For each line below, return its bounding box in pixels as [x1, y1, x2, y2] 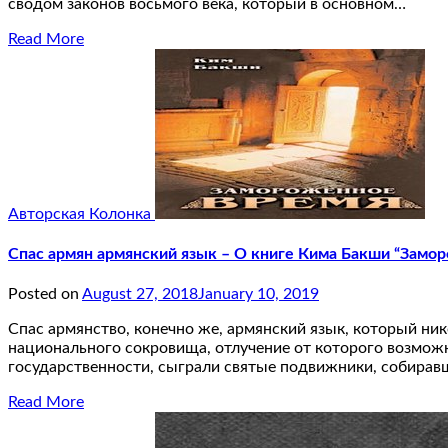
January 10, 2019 [198, 286, 319, 303]
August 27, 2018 [82, 286, 198, 303]
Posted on [8, 286, 82, 303]
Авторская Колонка [8, 205, 155, 222]
